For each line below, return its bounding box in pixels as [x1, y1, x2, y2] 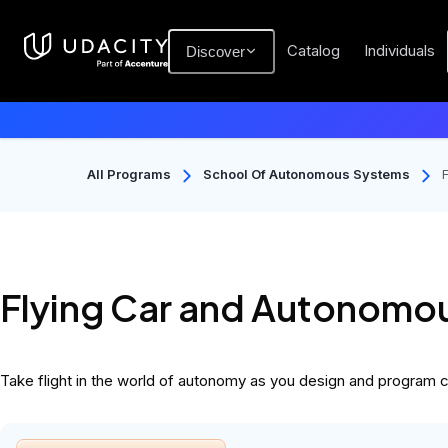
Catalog [287, 41, 340, 60]
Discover [186, 42, 245, 60]
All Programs [87, 166, 171, 183]
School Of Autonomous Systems [203, 166, 410, 183]
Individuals [364, 41, 435, 60]
